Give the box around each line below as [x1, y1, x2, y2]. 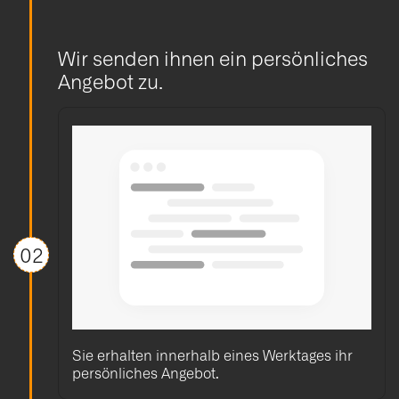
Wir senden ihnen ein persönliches [58, 45, 368, 70]
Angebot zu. [58, 69, 163, 94]
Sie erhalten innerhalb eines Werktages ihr [72, 345, 353, 363]
